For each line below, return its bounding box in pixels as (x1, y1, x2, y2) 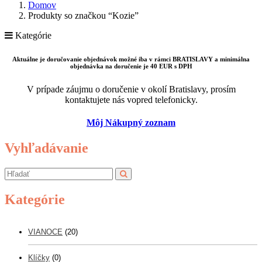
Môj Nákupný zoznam (87, 118, 175, 128)
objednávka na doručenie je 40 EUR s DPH (70, 62, 192, 70)
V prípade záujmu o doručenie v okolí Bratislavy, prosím (26, 84, 236, 94)
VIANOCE (28, 227, 63, 236)
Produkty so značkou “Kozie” (28, 10, 139, 20)
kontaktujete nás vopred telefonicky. (64, 94, 198, 105)
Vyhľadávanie (5, 140, 88, 156)
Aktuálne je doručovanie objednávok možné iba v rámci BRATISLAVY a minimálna (12, 55, 250, 63)
